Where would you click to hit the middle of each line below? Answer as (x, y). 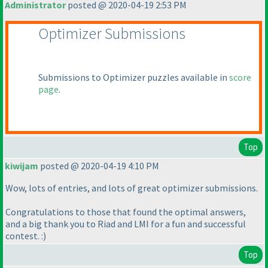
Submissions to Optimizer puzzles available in (134, 77)
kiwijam (22, 166)
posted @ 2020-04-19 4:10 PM (99, 166)
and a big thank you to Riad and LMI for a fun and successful (126, 224)
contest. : (24, 236)
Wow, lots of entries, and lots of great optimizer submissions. (132, 188)
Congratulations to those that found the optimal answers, (126, 212)
